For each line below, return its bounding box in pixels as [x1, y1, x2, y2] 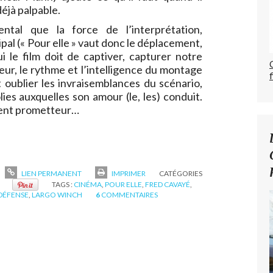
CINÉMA [74, 179, 102, 189]
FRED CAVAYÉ [145, 179, 190, 189]
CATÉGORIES [159, 168, 202, 178]
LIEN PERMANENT [20, 168, 82, 178]
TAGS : [52, 179, 74, 189]
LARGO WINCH [32, 190, 82, 200]
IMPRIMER [110, 168, 146, 178]
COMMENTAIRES [101, 190, 158, 200]
